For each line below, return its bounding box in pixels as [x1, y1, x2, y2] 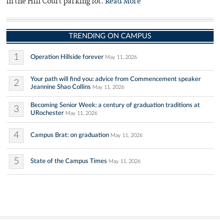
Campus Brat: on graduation [30, 132, 109, 139]
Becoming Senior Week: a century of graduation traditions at [30, 102, 200, 109]
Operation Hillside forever [30, 54, 104, 61]
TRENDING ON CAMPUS [69, 32, 151, 40]
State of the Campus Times [30, 158, 107, 165]
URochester [30, 110, 64, 117]
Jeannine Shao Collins [30, 83, 91, 91]
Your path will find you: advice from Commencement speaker [30, 76, 201, 83]
